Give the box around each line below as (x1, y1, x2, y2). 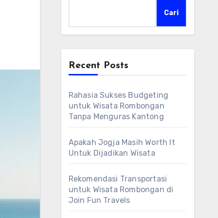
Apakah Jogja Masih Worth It (68, 138, 175, 147)
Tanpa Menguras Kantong (68, 112, 164, 121)
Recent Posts (68, 61, 128, 71)
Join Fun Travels (68, 196, 130, 205)
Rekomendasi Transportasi (68, 174, 167, 183)
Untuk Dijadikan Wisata (68, 148, 155, 158)
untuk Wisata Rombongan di (68, 185, 174, 194)
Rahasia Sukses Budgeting (68, 91, 169, 100)
